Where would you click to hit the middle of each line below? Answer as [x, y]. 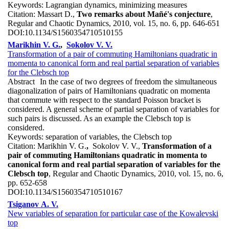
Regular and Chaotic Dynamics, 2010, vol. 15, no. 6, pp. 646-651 [114, 24]
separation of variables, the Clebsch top [109, 136]
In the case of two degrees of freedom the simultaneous [128, 81]
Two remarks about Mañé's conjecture [144, 14]
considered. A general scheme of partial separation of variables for [113, 109]
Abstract [21, 81]
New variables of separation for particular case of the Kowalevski [113, 213]
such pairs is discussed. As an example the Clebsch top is [99, 118]
